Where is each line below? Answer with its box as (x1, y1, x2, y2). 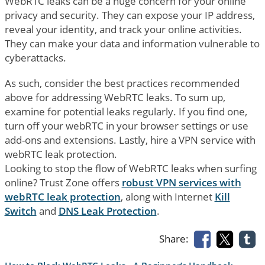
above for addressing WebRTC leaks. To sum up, (4, 90, 225, 104)
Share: (159, 231, 194, 245)
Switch (4, 203, 37, 218)
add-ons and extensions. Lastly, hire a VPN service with (4, 132, 256, 147)
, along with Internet (120, 189, 215, 203)
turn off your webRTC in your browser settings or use (4, 118, 248, 132)
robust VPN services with (121, 175, 241, 189)
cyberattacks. (4, 50, 66, 64)
